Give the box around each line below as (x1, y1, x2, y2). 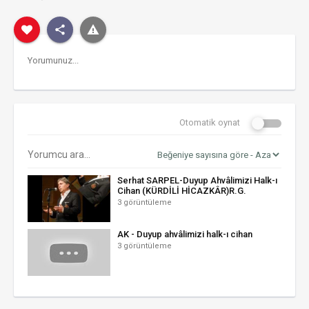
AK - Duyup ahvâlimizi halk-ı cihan (117, 229, 252, 239)
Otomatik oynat (179, 117, 240, 128)
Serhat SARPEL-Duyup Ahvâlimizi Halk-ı (117, 175, 277, 186)
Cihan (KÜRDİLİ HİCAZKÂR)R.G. (117, 186, 246, 196)
